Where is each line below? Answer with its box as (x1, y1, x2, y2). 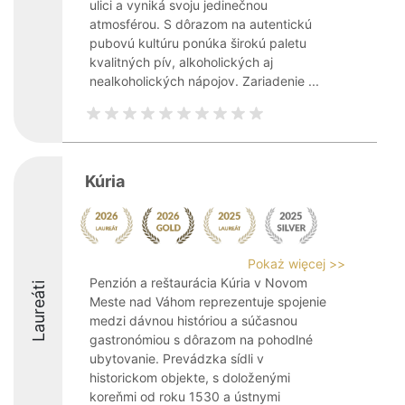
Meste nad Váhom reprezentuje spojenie (89, 294, 326, 309)
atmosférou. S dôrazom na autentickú (89, 16, 312, 32)
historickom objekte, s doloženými (89, 370, 290, 385)
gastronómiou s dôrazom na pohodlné (89, 332, 313, 347)
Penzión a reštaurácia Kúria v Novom (89, 275, 307, 290)
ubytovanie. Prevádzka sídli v (89, 351, 264, 366)
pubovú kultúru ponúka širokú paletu (89, 35, 306, 51)
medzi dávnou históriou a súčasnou (89, 313, 297, 328)
